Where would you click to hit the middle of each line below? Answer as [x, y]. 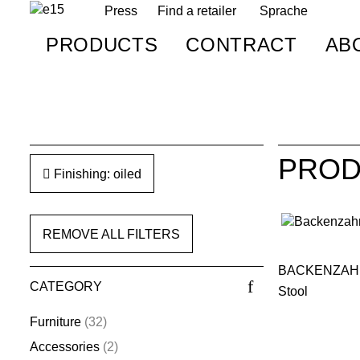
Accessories [64, 347]
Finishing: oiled [96, 174]
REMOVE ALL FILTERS [111, 234]
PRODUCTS [102, 45]
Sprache [283, 11]
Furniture [55, 322]
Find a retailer [196, 11]
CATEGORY [65, 286]
